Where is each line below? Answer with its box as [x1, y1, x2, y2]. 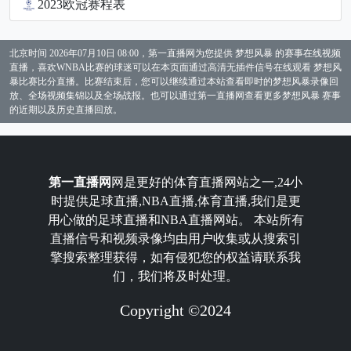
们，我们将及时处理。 [113, 270, 238, 283]
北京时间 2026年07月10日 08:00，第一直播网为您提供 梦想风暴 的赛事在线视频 [9, 48, 341, 59]
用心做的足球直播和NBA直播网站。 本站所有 [47, 213, 304, 226]
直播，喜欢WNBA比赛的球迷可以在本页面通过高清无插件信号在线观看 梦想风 [9, 62, 342, 73]
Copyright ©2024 [120, 302, 231, 319]
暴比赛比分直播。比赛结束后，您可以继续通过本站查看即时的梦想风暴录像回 [9, 76, 338, 87]
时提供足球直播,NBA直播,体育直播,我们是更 [50, 194, 301, 208]
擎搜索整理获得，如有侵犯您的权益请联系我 [50, 251, 301, 264]
